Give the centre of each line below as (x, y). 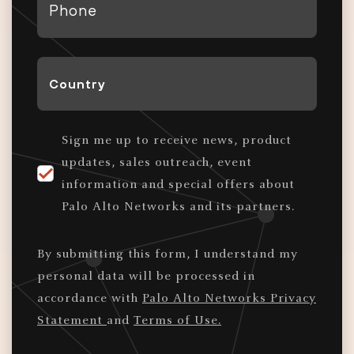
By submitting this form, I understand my (168, 254)
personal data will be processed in (146, 276)
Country (68, 67)
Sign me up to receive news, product (177, 140)
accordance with (90, 298)
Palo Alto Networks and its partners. (178, 207)
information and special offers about (178, 185)
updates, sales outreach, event (157, 162)
